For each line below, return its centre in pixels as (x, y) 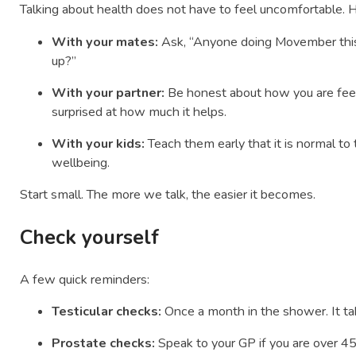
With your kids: (99, 144)
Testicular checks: (107, 311)
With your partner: (108, 93)
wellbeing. (81, 163)
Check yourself (90, 237)
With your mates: (105, 42)
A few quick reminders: (85, 279)
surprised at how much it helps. (139, 112)
